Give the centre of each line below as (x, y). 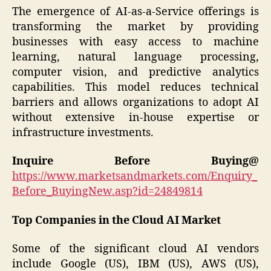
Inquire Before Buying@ (135, 162)
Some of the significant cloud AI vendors (135, 249)
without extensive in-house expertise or (135, 117)
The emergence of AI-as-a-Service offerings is (135, 11)
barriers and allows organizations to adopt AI (135, 102)
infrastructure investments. (83, 132)
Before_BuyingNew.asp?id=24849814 (107, 192)
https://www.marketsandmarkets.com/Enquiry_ (135, 177)
